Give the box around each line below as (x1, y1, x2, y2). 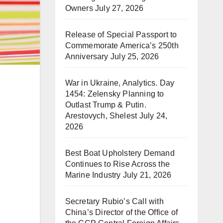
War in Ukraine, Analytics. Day (65, 79, 175, 87)
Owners (65, 4, 93, 12)
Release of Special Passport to (65, 30, 177, 39)
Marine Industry (65, 171, 121, 179)
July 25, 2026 (110, 52, 159, 61)
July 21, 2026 (122, 171, 172, 179)
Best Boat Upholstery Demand (65, 149, 175, 157)
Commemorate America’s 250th (65, 41, 179, 50)
